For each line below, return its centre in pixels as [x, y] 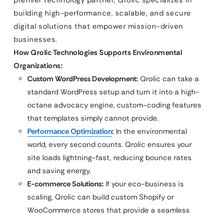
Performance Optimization [70, 131]
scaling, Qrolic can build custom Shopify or [100, 197]
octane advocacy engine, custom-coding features [114, 105]
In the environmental [150, 131]
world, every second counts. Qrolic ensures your [109, 145]
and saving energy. [59, 171]
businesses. [36, 39]
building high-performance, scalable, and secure [102, 13]
